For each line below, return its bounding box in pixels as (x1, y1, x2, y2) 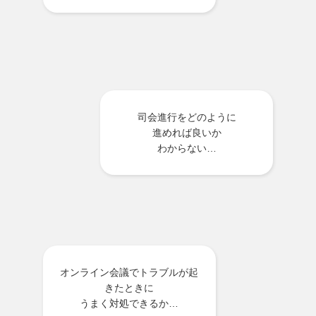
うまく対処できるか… (80, 297, 179, 309)
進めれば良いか (152, 126, 221, 138)
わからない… (157, 142, 217, 154)
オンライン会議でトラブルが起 (60, 266, 199, 278)
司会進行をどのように (137, 111, 236, 123)
